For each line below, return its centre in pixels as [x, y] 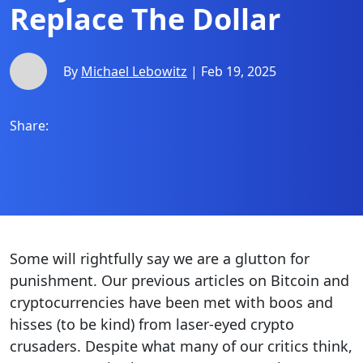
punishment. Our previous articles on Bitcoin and [179, 280]
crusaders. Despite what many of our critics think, [181, 346]
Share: [29, 126]
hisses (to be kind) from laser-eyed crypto [152, 324]
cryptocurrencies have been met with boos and [171, 302]
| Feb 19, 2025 [232, 71]
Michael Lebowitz [134, 71]
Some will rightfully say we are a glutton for [160, 258]
